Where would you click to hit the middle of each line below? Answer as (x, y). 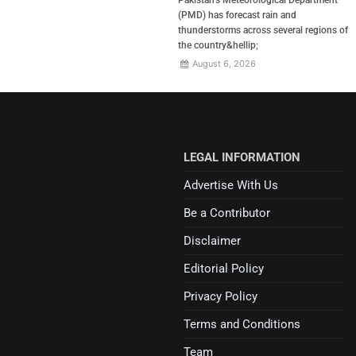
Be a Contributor (227, 213)
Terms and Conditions (242, 324)
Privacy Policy (221, 296)
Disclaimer (213, 240)
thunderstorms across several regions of (263, 30)
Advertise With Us (231, 185)
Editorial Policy (224, 268)
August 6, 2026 (223, 63)
